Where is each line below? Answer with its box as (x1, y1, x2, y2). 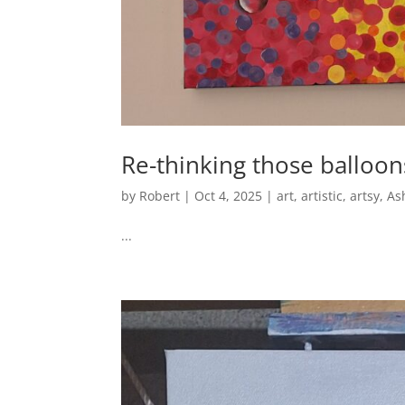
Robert (139, 186, 181, 204)
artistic (301, 186, 344, 204)
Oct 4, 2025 (194, 186, 263, 204)
